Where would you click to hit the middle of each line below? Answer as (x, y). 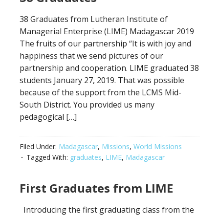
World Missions (158, 146)
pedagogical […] (48, 117)
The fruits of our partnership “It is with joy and (105, 44)
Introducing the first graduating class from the (107, 210)
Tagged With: (48, 157)
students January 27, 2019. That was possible (102, 80)
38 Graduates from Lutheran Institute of (94, 19)
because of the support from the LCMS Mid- (100, 92)
